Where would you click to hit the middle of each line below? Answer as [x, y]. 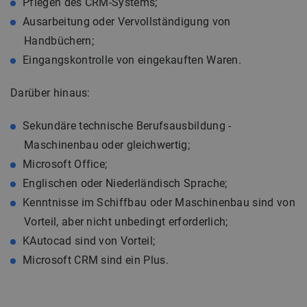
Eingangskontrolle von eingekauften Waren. [132, 60]
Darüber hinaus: [50, 93]
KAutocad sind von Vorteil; [89, 241]
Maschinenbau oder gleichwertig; [107, 145]
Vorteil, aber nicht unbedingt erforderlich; [126, 222]
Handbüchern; [59, 41]
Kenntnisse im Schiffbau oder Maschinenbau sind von [159, 202]
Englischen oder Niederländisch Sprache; [125, 183]
